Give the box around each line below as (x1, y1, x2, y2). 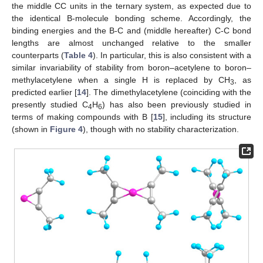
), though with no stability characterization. (83, 124, 239, 134)
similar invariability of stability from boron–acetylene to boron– (12, 63, 251, 73)
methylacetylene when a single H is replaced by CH (12, 75, 230, 85)
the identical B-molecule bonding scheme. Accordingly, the (12, 14, 251, 23)
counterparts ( (12, 50, 64, 60)
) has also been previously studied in (102, 100, 251, 110)
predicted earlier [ (12, 87, 77, 97)
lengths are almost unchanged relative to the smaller (12, 38, 251, 48)
